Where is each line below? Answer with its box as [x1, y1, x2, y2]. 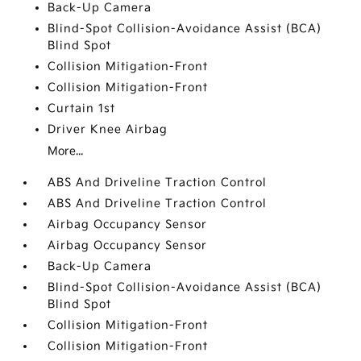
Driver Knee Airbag [48, 122, 168, 136]
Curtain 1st [48, 102, 116, 115]
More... [48, 144, 84, 158]
